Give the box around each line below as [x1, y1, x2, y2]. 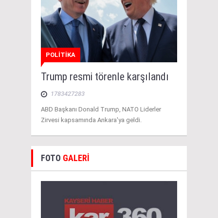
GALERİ [63, 152, 90, 163]
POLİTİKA [46, 51, 75, 58]
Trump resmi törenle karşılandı [41, 70, 169, 83]
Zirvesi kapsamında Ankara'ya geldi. [41, 116, 142, 124]
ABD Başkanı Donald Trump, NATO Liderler [41, 105, 161, 113]
